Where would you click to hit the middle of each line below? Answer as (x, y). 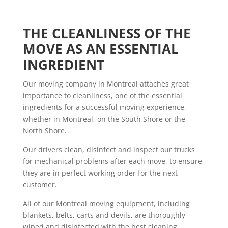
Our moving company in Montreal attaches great (106, 84)
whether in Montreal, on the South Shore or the (104, 119)
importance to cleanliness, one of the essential (102, 96)
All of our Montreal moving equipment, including (106, 204)
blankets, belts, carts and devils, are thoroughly (104, 215)
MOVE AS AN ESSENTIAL (101, 49)
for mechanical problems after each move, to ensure (112, 161)
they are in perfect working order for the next (100, 173)
